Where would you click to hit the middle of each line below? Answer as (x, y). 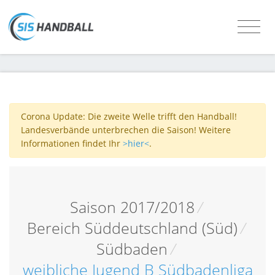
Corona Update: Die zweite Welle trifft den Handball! (129, 117)
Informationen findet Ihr (72, 144)
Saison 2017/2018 (132, 207)
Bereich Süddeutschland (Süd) (132, 228)
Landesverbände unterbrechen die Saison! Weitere (126, 130)
